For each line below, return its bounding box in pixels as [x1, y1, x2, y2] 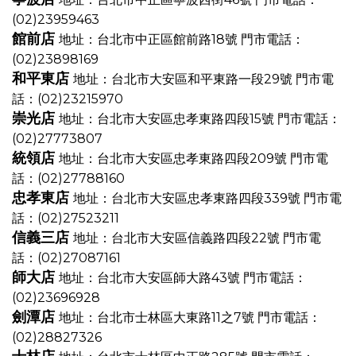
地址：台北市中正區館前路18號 [59, 32, 241, 47]
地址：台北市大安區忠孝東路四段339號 [73, 191, 304, 206]
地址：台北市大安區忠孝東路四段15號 [59, 111, 277, 126]
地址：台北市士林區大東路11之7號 [59, 310, 257, 325]
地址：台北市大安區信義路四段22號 [73, 230, 283, 246]
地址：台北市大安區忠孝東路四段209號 [59, 151, 290, 166]
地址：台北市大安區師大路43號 [59, 270, 243, 285]
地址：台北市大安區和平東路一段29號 [73, 72, 296, 87]
